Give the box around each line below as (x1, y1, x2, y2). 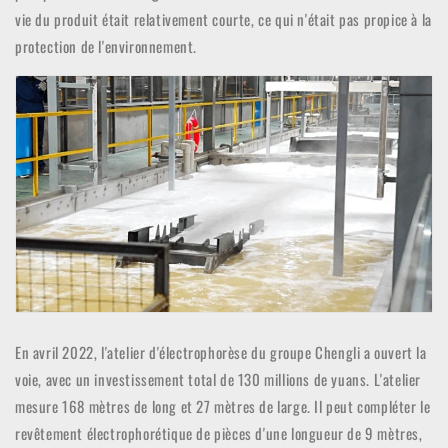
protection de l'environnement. (15, 34, 198, 57)
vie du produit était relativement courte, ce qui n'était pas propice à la (15, 7, 432, 30)
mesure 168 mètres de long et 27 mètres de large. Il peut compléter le (15, 395, 431, 418)
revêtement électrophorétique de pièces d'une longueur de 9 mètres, (15, 422, 423, 445)
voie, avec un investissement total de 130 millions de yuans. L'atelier (15, 368, 422, 391)
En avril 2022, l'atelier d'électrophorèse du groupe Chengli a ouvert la (15, 341, 427, 364)
